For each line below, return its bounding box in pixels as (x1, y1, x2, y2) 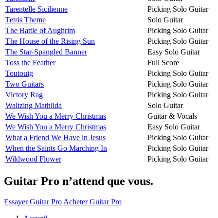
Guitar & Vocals (147, 111, 197, 120)
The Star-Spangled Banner (5, 47, 87, 56)
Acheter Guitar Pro (63, 197, 122, 206)
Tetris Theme (5, 15, 46, 24)
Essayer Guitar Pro (4, 197, 62, 206)
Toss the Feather (5, 58, 55, 67)
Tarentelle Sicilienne (5, 4, 68, 13)
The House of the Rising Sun (5, 36, 95, 45)
